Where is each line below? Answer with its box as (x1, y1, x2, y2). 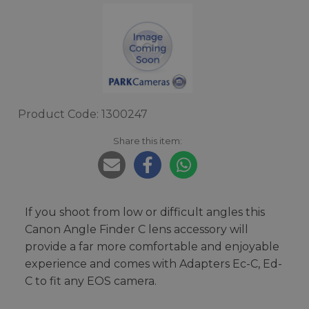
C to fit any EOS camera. (25, 275, 157, 288)
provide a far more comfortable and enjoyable (25, 240, 279, 254)
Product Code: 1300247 (18, 108, 148, 121)
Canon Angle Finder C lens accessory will (25, 223, 248, 237)
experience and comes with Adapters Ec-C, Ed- (25, 257, 282, 271)
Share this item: (113, 135, 182, 147)
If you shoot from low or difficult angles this (25, 206, 265, 219)
